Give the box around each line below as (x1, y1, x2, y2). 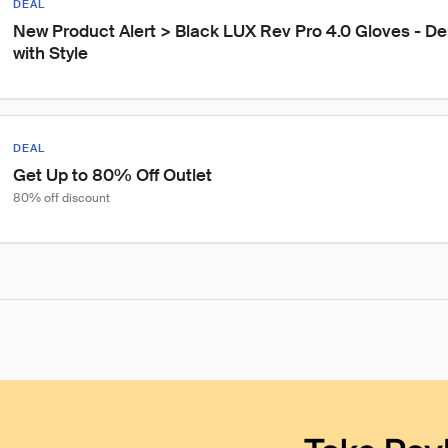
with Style (13, 42, 88, 64)
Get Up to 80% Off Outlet (13, 164, 212, 186)
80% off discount (13, 190, 110, 206)
